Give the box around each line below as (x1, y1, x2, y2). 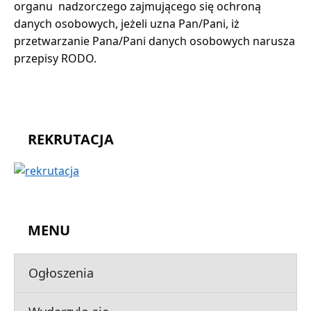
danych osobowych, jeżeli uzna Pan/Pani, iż (14, 15, 239, 31)
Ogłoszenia (28, 264, 94, 282)
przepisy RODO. (14, 50, 96, 66)
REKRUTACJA (28, 129, 114, 149)
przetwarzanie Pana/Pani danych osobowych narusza (14, 33, 295, 49)
